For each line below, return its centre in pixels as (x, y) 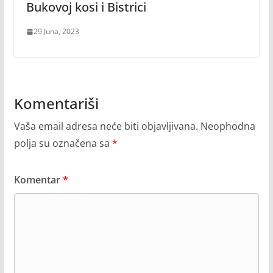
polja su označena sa (63, 144)
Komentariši (56, 104)
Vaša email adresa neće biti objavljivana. (106, 126)
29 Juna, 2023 (56, 32)
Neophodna (228, 126)
